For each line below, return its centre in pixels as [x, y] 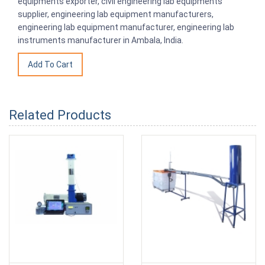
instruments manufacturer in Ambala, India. [101, 40]
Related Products [60, 115]
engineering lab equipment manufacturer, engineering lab [126, 27]
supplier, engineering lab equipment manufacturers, [116, 14]
